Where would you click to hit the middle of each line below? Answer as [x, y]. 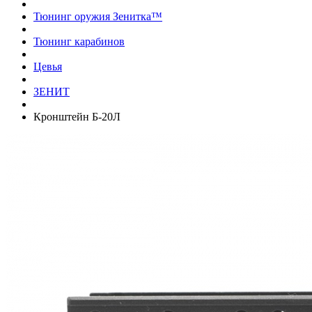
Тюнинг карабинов [79, 41]
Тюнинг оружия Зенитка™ [98, 16]
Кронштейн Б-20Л [77, 116]
